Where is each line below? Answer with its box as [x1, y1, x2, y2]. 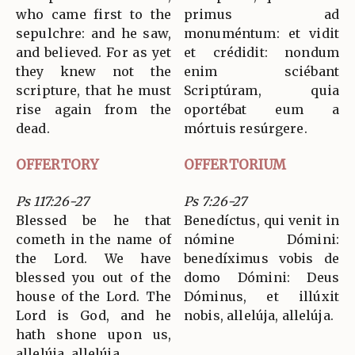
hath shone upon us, [16, 326, 171, 342]
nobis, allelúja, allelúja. [184, 307, 334, 323]
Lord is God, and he [16, 307, 171, 323]
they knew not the [16, 63, 171, 79]
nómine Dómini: [184, 231, 339, 247]
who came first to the [16, 6, 171, 22]
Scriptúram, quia [184, 82, 339, 98]
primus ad [184, 6, 339, 22]
